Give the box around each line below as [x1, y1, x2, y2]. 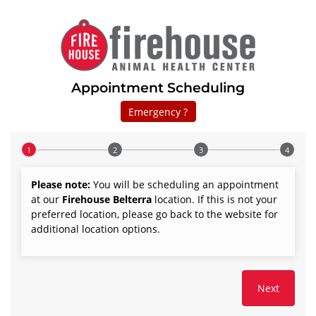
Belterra [113, 193, 152, 206]
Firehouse [59, 193, 110, 206]
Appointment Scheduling [71, 80, 245, 96]
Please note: [31, 178, 90, 191]
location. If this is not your [152, 193, 277, 206]
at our [31, 193, 59, 206]
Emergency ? [128, 104, 188, 119]
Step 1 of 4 [20, 142, 71, 155]
